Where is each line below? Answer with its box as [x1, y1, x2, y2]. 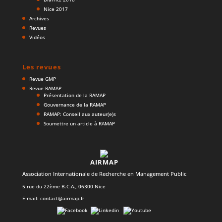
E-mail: [22, 195, 40, 202]
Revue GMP [29, 75, 56, 82]
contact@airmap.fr [40, 195, 84, 202]
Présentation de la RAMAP [43, 91, 106, 99]
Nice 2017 [43, 5, 68, 13]
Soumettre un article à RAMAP [43, 119, 115, 127]
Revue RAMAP [29, 84, 61, 92]
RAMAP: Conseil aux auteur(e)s [43, 110, 116, 117]
